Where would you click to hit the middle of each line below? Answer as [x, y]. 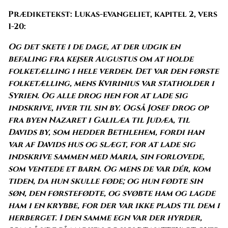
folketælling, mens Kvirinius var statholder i [111, 83]
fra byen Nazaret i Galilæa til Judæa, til [99, 120]
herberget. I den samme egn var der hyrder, [105, 218]
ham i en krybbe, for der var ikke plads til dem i [114, 205]
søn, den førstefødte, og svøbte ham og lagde [112, 193]
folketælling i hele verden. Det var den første [113, 71]
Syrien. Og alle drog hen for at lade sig [98, 95]
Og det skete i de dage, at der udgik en [94, 47]
